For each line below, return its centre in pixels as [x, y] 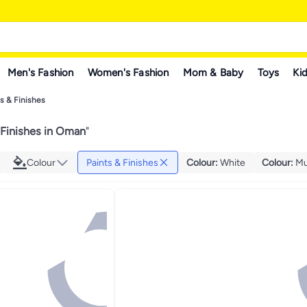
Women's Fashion [128, 72]
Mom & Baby [213, 72]
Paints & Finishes [122, 162]
